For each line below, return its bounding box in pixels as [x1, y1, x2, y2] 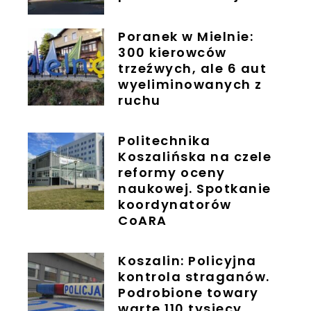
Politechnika [118, 132, 211, 150]
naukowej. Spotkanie [118, 180, 271, 198]
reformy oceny [118, 164, 226, 182]
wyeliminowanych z [118, 76, 262, 94]
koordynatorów [118, 196, 232, 214]
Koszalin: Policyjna [118, 252, 257, 270]
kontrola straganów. [118, 268, 270, 286]
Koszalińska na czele [118, 148, 272, 166]
